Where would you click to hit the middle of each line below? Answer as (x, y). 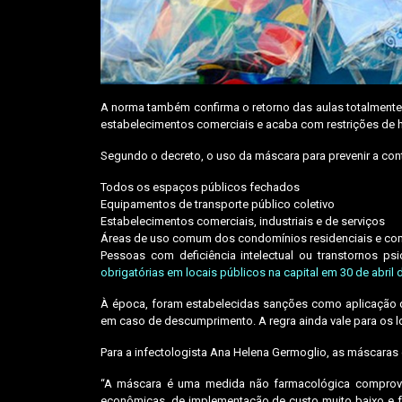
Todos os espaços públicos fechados (200, 187)
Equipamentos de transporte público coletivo (218, 204)
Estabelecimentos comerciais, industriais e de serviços (243, 221)
